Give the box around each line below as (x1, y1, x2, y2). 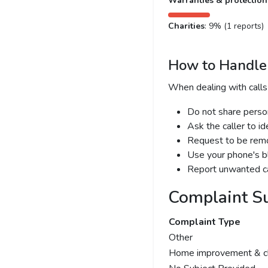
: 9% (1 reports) (204, 20, 264, 32)
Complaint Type (168, 215, 240, 229)
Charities (167, 20, 205, 32)
